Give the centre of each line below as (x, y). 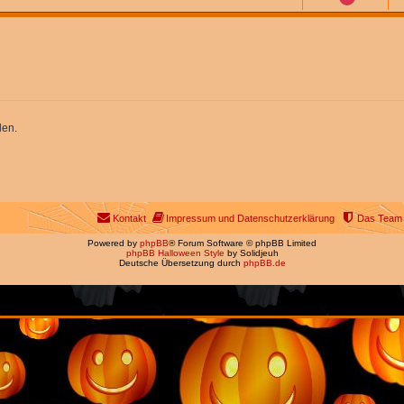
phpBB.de (264, 262)
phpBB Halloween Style (175, 252)
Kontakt (129, 218)
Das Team (380, 218)
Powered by (114, 243)
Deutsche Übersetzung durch (181, 262)
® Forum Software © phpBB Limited (243, 243)
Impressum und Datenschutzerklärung (250, 218)
